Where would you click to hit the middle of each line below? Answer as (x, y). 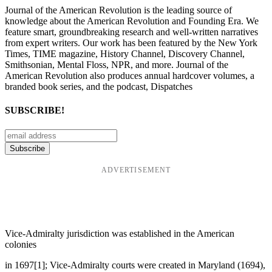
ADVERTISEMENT (136, 170)
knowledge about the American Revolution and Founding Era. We (132, 21)
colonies (21, 244)
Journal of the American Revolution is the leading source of (118, 10)
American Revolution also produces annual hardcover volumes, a (130, 76)
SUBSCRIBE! (35, 110)
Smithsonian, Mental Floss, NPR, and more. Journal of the (117, 65)
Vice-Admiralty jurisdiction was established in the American (120, 233)
